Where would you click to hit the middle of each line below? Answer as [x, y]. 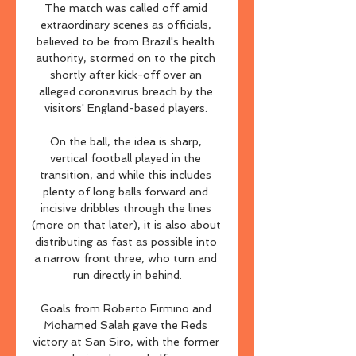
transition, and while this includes [126, 175]
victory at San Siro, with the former [126, 342]
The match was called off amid [126, 8]
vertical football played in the [126, 158]
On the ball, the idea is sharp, [126, 141]
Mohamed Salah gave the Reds [126, 325]
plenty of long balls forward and [126, 192]
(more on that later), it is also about [126, 225]
